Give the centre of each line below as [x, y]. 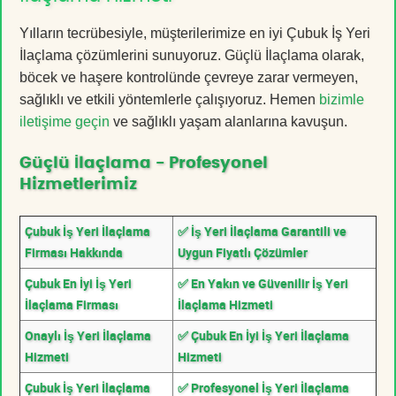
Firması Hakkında [74, 252]
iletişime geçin [65, 121]
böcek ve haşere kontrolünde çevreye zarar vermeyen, [189, 77]
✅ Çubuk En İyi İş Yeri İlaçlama [263, 335]
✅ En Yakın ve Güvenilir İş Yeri [263, 283]
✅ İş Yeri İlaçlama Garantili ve [262, 231]
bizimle [342, 99]
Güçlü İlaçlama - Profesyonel [144, 163]
